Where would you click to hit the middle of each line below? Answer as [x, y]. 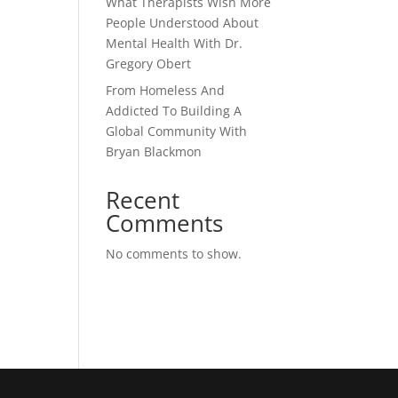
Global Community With [177, 131]
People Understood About [183, 23]
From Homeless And [166, 90]
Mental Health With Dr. [175, 43]
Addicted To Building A [174, 111]
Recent [143, 200]
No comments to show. [174, 254]
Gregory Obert [149, 64]
